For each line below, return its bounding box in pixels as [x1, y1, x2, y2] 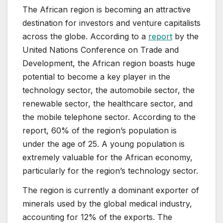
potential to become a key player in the [22, 71, 170, 82]
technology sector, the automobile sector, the [22, 85, 195, 95]
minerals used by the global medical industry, [22, 199, 192, 209]
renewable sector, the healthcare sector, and [22, 98, 193, 109]
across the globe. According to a [22, 31, 148, 41]
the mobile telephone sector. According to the [22, 111, 196, 122]
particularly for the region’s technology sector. [22, 165, 201, 176]
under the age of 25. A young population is [22, 138, 185, 149]
